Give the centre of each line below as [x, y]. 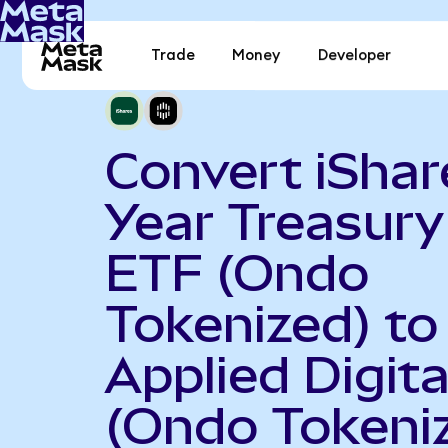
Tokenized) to [271, 323]
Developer [354, 56]
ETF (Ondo [236, 272]
